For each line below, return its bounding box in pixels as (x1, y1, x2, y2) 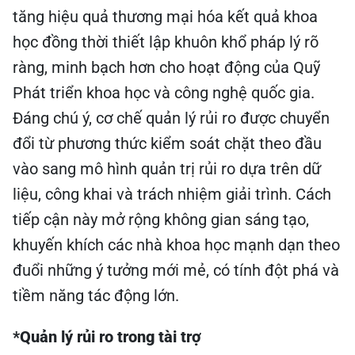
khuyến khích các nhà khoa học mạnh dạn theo (13, 235, 340, 254)
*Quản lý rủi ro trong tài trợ (13, 327, 201, 346)
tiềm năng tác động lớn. (13, 286, 179, 305)
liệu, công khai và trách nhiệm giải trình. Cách (13, 185, 331, 204)
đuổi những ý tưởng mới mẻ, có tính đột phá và (13, 261, 339, 280)
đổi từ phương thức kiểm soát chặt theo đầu (13, 134, 322, 153)
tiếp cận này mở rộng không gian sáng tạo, (13, 210, 309, 229)
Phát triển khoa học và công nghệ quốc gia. (13, 83, 315, 102)
